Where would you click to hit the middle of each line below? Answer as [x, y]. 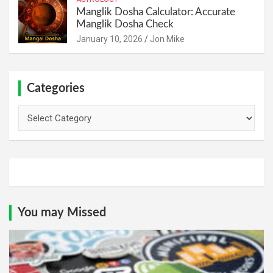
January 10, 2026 [109, 39]
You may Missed [62, 212]
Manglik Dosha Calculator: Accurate [156, 12]
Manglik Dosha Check [125, 24]
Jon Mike [167, 39]
